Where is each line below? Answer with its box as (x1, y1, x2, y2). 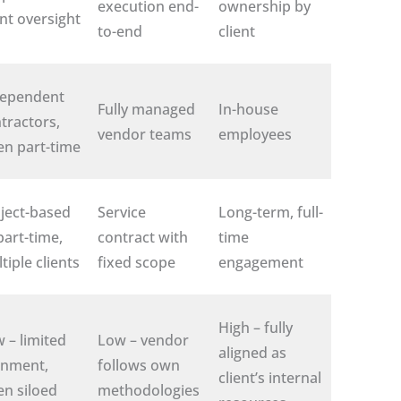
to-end (98, 21, 142, 41)
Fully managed (98, 98, 195, 119)
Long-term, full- (218, 201, 323, 222)
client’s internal (218, 367, 321, 388)
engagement (218, 252, 303, 272)
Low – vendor (98, 329, 189, 350)
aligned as (218, 342, 286, 363)
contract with (98, 226, 188, 247)
